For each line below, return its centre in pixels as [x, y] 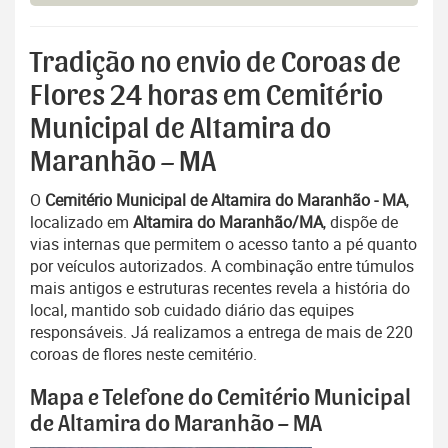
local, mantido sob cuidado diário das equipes [192, 310]
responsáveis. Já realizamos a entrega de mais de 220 [221, 332]
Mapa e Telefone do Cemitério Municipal [220, 398]
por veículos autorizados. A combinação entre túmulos [222, 266]
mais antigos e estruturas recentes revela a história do [220, 288]
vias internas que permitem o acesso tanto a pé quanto [223, 244]
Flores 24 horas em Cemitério [206, 96]
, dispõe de [360, 222]
